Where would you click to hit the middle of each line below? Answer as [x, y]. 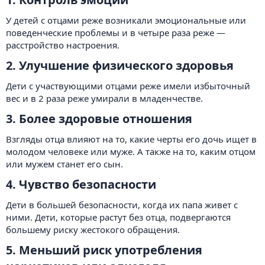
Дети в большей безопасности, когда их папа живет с [122, 205]
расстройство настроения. [63, 45]
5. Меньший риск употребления [104, 250]
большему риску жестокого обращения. [93, 230]
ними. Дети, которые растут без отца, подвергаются [118, 217]
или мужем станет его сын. [64, 164]
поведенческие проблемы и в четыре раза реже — [116, 33]
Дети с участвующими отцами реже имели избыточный [128, 86]
